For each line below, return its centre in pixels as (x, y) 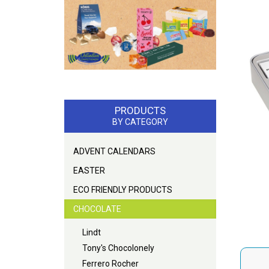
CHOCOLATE (97, 209)
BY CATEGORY (140, 122)
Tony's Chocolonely (118, 248)
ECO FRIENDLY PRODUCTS (123, 189)
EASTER (89, 170)
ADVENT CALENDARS (114, 151)
